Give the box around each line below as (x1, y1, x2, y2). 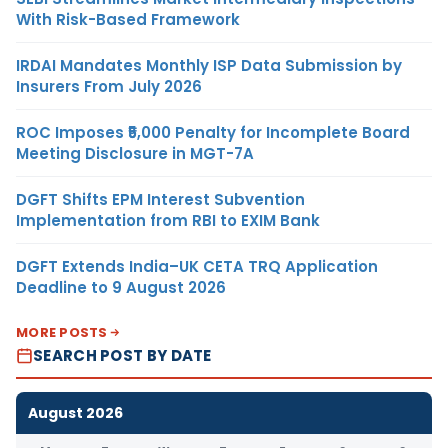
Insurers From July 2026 (16, 75, 202, 97)
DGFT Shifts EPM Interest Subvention (16, 188, 305, 210)
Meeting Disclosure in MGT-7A (16, 142, 254, 164)
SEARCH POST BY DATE (33, 344, 212, 366)
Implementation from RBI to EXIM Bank (16, 209, 320, 231)
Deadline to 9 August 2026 (16, 276, 226, 298)
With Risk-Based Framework (16, 8, 240, 30)
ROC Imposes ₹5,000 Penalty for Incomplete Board (16, 121, 410, 143)
